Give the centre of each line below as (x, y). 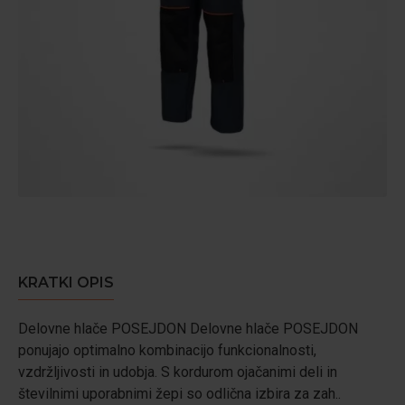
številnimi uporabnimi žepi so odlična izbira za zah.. (179, 394)
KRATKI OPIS (66, 283)
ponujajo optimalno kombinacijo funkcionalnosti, (167, 350)
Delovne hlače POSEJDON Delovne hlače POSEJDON (188, 329)
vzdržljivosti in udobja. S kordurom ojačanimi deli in (178, 372)
